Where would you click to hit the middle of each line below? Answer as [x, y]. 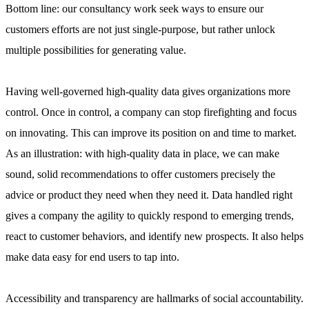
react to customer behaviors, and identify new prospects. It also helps [154, 237]
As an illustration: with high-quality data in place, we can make [142, 154]
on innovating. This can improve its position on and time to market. [151, 133]
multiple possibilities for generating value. [96, 50]
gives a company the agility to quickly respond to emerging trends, [150, 216]
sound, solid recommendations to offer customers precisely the [140, 175]
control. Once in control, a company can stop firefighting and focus [151, 112]
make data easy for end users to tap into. [92, 257]
